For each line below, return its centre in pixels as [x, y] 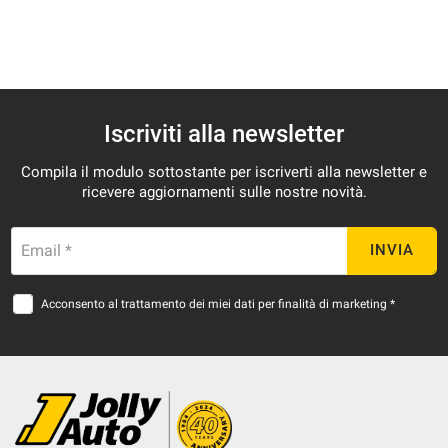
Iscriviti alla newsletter [224, 133]
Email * [46, 250]
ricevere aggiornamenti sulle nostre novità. [224, 191]
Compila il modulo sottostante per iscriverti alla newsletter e [224, 171]
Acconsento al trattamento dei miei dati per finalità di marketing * [218, 303]
